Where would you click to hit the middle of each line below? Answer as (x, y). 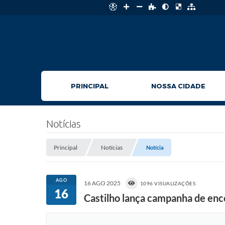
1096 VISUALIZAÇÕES (168, 183)
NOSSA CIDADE (178, 86)
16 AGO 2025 (102, 183)
